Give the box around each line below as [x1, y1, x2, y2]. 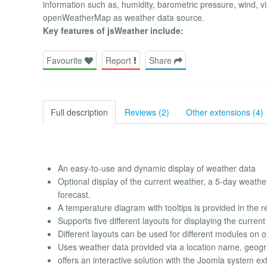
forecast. [58, 188, 91, 200]
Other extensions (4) [186, 105, 263, 118]
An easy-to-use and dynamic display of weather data [58, 162, 256, 174]
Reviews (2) [125, 105, 169, 118]
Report [105, 54, 133, 66]
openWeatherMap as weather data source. [43, 11, 204, 24]
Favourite [46, 54, 85, 66]
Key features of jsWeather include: [43, 24, 184, 37]
